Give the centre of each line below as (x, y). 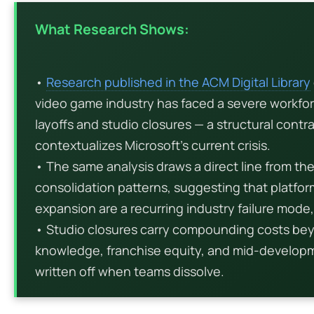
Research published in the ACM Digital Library (178, 82)
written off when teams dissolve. (130, 271)
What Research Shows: (112, 29)
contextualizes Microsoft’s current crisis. (153, 145)
